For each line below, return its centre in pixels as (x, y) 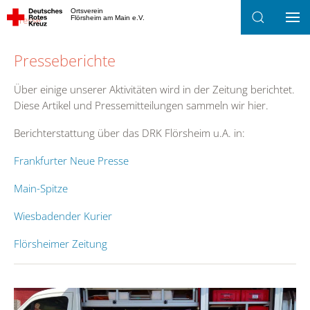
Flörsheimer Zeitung (61, 244)
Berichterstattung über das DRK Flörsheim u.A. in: (129, 133)
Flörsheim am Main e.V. (108, 18)
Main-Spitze (41, 188)
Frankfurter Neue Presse (71, 161)
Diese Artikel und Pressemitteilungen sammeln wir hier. (141, 105)
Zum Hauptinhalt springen (86, 36)
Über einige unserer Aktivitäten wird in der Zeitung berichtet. (154, 89)
